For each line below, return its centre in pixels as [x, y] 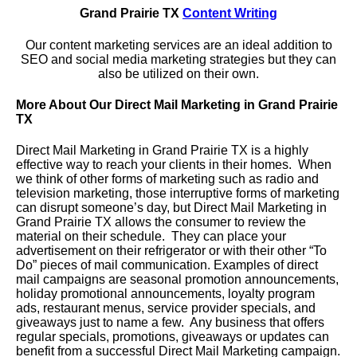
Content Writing [230, 14]
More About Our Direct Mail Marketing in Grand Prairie [177, 104]
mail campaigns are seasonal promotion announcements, [177, 280]
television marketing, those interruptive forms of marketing [178, 194]
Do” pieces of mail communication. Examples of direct [167, 265]
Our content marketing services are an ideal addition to [178, 45]
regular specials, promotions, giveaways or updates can [173, 337]
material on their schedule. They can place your [151, 237]
